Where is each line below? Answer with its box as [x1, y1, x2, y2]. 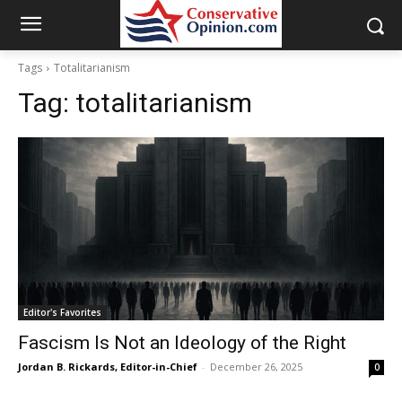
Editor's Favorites [23, 306, 101, 319]
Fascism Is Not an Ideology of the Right [18, 332, 346, 354]
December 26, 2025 [210, 360, 302, 373]
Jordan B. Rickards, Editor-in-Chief [18, 360, 197, 373]
